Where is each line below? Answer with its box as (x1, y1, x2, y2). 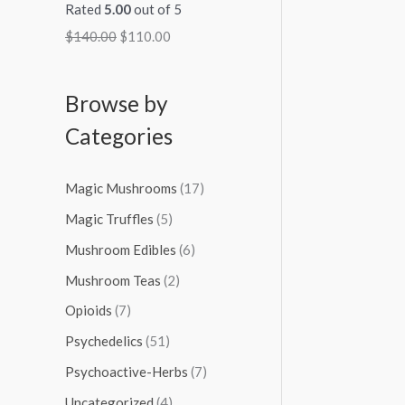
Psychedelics (65, 333, 143, 349)
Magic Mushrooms (65, 180, 177, 197)
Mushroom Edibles (65, 240, 176, 258)
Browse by (65, 89, 167, 117)
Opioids (65, 302, 112, 319)
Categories (65, 122, 173, 149)
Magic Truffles (65, 211, 154, 227)
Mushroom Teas (65, 271, 161, 288)
